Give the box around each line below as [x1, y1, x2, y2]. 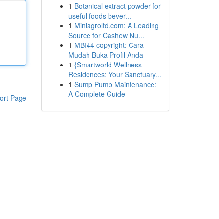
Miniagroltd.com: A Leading [74, 21, 159, 30]
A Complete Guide [68, 89, 125, 99]
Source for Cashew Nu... [68, 30, 144, 40]
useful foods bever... [68, 11, 131, 21]
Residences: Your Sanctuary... [68, 69, 161, 79]
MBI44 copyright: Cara [74, 40, 144, 50]
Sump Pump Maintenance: [74, 79, 156, 89]
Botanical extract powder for [74, 1, 161, 11]
